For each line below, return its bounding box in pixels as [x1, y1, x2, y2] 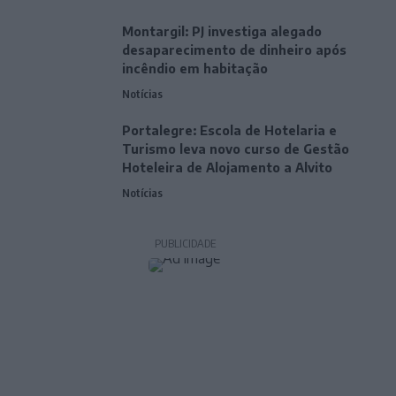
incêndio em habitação [121, 61, 268, 77]
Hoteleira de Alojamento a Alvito [121, 160, 332, 176]
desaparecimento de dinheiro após [121, 42, 346, 58]
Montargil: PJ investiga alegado [121, 24, 322, 40]
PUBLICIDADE [154, 236, 216, 251]
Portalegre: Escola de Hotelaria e [121, 123, 337, 139]
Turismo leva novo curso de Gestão [121, 141, 349, 157]
